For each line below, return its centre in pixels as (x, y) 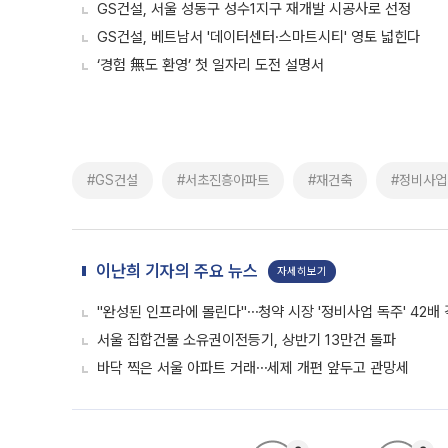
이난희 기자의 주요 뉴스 (177, 271)
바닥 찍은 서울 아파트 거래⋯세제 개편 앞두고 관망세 (253, 368)
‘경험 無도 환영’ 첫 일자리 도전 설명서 (210, 65)
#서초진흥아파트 (223, 180)
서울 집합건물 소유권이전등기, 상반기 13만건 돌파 (246, 340)
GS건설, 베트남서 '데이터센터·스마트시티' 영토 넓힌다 (258, 37)
